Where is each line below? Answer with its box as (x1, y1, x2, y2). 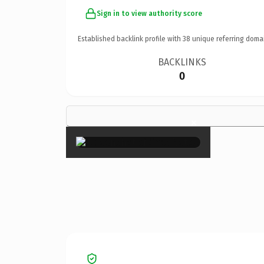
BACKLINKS (158, 56, 207, 68)
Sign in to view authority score (97, 9, 202, 18)
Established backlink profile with (78, 34, 183, 43)
